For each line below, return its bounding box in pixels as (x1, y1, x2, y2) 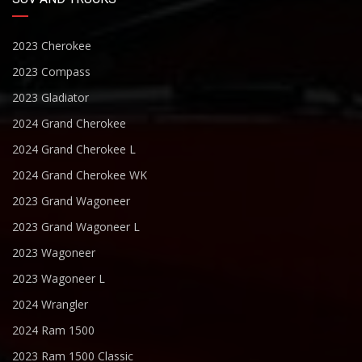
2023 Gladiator (12, 90, 89, 106)
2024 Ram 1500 (12, 322, 95, 339)
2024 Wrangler (12, 297, 88, 313)
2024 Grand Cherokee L (12, 141, 136, 158)
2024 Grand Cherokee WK (12, 167, 147, 183)
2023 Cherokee (12, 38, 91, 54)
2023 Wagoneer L (12, 271, 105, 287)
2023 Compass (12, 64, 90, 80)
